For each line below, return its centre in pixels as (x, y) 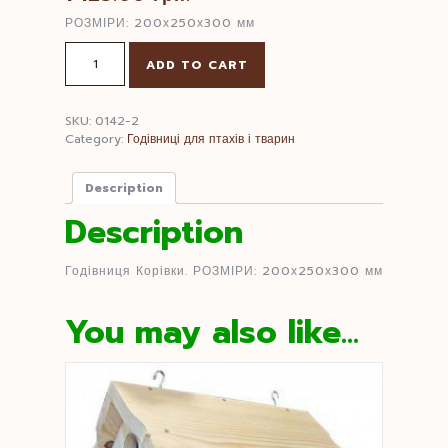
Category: (96, 138)
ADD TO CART (197, 64)
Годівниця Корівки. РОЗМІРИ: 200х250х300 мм (224, 270)
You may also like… (212, 332)
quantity (87, 85)
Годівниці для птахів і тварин (211, 138)
